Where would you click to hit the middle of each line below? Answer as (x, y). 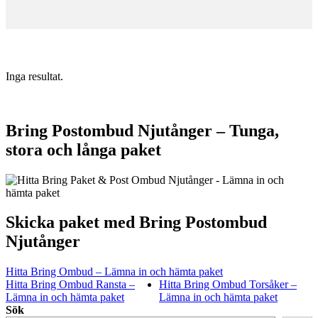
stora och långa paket (83, 149)
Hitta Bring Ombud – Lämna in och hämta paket (114, 272)
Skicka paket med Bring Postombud (136, 223)
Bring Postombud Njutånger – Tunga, (142, 130)
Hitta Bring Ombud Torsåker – (228, 285)
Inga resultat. (34, 76)
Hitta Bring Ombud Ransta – (70, 285)
